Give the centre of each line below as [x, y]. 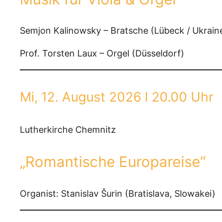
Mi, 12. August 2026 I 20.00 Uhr [117, 97]
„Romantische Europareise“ [113, 161]
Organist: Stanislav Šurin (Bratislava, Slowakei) [118, 193]
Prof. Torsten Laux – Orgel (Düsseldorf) [102, 54]
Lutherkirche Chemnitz [68, 130]
